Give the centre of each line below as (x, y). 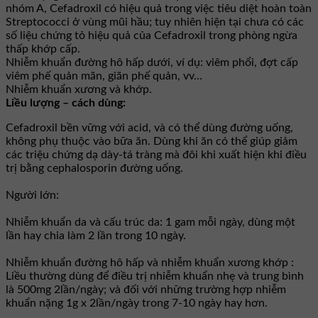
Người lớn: (32, 195)
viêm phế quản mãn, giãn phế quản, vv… (105, 76)
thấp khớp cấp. (44, 49)
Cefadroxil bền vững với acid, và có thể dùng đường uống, (149, 127)
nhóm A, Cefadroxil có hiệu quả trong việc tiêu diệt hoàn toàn (159, 8)
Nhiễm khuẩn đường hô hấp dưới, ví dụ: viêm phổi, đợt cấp (152, 62)
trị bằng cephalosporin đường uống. (94, 168)
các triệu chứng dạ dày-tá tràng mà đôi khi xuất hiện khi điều (156, 154)
